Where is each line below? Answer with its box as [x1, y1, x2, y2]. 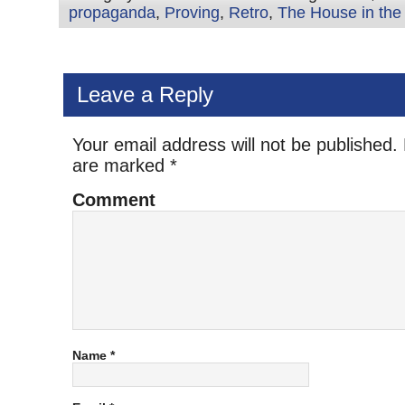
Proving [165, 4, 220, 22]
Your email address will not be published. [72, 135, 398, 155]
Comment [72, 190, 155, 210]
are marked [72, 155, 170, 175]
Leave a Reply [77, 82, 213, 107]
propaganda [69, 4, 155, 22]
